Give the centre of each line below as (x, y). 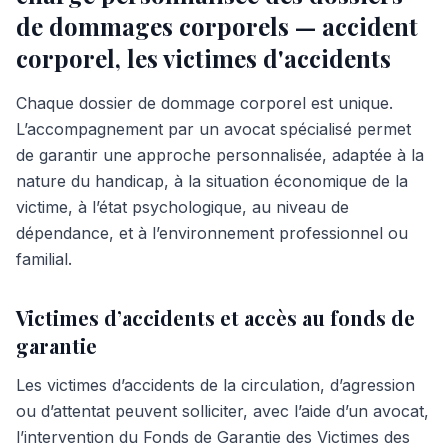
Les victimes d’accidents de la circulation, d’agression (215, 385)
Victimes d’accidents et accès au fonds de (215, 317)
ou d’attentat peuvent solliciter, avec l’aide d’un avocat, (222, 411)
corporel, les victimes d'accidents (203, 58)
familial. (44, 259)
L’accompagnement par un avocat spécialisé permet (213, 129)
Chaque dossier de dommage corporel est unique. (204, 103)
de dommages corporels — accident (217, 26)
